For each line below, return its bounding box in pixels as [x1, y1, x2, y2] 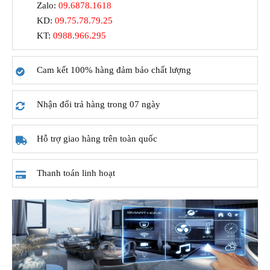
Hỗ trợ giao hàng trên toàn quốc [37, 134, 157, 143]
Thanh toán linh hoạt [37, 168, 115, 178]
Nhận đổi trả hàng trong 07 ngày [37, 99, 160, 109]
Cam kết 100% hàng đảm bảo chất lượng [37, 65, 191, 75]
